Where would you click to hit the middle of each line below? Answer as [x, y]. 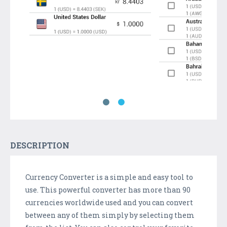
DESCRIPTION [40, 145]
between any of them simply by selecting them [110, 215]
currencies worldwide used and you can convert [109, 202]
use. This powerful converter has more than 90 [108, 190]
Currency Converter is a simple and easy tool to [109, 177]
